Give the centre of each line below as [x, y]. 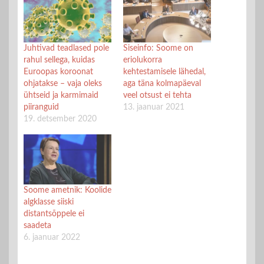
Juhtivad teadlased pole [66, 48]
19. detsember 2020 [60, 119]
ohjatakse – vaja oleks [63, 83]
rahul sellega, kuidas [59, 60]
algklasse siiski [49, 202]
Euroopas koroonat [58, 72]
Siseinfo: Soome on [158, 48]
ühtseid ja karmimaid [61, 95]
